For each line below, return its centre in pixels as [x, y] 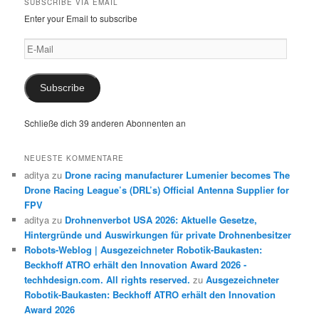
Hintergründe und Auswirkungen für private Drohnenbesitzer [158, 234]
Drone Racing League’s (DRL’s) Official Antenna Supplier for [157, 189]
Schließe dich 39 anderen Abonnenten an [105, 123]
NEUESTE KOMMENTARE [74, 158]
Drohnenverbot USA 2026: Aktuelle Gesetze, [161, 219]
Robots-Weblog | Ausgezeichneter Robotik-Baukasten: [143, 249]
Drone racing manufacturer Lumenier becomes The [178, 174]
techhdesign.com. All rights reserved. [108, 279]
